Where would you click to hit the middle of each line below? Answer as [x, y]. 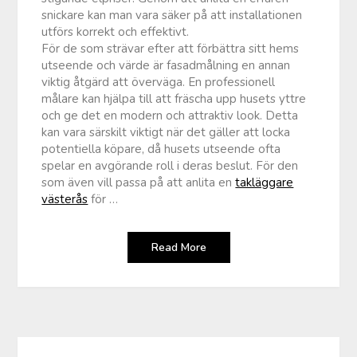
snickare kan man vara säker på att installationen [172, 15]
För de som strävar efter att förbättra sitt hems [171, 48]
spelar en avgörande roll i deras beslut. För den [170, 165]
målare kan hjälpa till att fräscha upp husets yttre [174, 98]
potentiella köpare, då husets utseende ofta [161, 149]
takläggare [265, 182]
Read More [178, 247]
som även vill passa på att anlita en [139, 182]
